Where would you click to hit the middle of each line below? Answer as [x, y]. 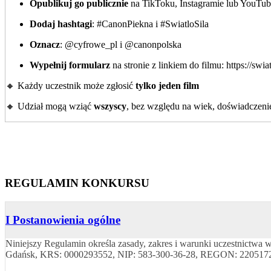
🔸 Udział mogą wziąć [50, 106]
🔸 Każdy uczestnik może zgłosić [70, 86]
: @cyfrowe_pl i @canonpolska [121, 45]
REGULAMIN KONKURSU [77, 183]
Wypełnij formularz [70, 65]
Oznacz [45, 45]
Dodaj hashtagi [61, 24]
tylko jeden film [167, 86]
